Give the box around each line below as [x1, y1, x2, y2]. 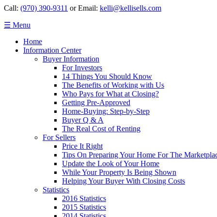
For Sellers [43, 133, 76, 141]
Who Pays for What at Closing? [62, 90, 159, 98]
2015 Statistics [62, 203, 106, 211]
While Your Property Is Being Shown [62, 168, 176, 176]
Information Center [23, 46, 81, 54]
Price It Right [62, 142, 103, 150]
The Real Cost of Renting [62, 124, 140, 133]
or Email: [68, 4, 100, 12]
